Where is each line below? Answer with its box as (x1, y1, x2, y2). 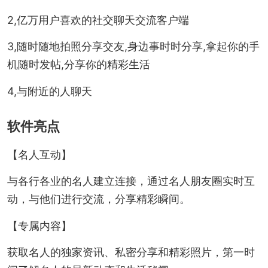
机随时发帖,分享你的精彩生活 (7, 58, 150, 71)
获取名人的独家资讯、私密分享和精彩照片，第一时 (7, 245, 255, 258)
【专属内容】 (7, 219, 72, 232)
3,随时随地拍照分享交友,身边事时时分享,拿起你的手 (7, 40, 260, 53)
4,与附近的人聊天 (7, 84, 92, 98)
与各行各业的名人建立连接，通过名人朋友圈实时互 (7, 175, 255, 188)
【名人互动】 (7, 148, 72, 161)
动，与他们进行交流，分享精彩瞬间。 (7, 193, 190, 206)
